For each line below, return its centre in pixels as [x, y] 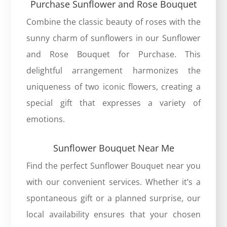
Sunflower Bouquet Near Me [113, 148]
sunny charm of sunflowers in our [94, 38]
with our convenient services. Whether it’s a [113, 182]
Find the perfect [58, 165]
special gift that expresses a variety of [113, 103]
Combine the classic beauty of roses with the [113, 22]
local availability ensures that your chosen [113, 214]
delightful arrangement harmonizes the [113, 70]
